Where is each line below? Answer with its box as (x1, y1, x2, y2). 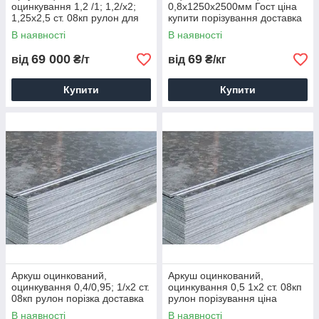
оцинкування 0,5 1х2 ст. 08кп (168, 281, 302, 293)
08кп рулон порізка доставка (11, 293, 144, 304)
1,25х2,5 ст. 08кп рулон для (11, 12, 139, 23)
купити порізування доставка (168, 12, 302, 23)
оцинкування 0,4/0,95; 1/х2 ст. (11, 281, 150, 293)
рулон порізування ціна (168, 293, 277, 304)
